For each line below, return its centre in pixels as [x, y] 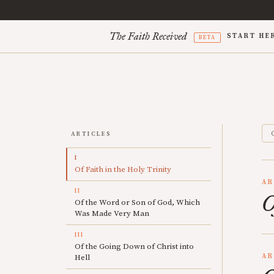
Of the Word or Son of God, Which [137, 202]
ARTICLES [91, 134]
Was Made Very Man [112, 213]
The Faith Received [148, 36]
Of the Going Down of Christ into [134, 246]
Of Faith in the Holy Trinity [123, 169]
